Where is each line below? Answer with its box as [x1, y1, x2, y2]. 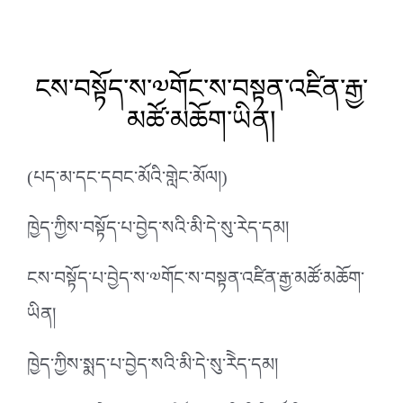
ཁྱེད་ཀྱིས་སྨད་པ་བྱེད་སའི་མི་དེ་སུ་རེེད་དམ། [27, 344, 278, 395]
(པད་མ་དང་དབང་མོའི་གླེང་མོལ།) [27, 157, 228, 208]
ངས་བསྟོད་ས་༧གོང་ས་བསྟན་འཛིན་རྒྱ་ [35, 73, 368, 103]
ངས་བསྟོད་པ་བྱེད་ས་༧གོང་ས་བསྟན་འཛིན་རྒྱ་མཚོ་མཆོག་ [27, 257, 364, 309]
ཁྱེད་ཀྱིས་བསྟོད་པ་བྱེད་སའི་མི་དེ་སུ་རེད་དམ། [27, 207, 289, 258]
